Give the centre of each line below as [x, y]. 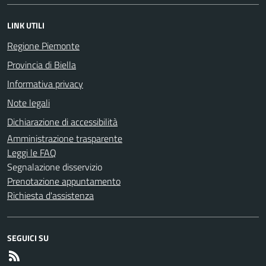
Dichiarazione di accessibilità [62, 121]
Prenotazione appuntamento [64, 181]
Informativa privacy [45, 83]
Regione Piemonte [43, 45]
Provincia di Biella [42, 64]
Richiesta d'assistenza [50, 195]
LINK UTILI [26, 25]
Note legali [28, 102]
